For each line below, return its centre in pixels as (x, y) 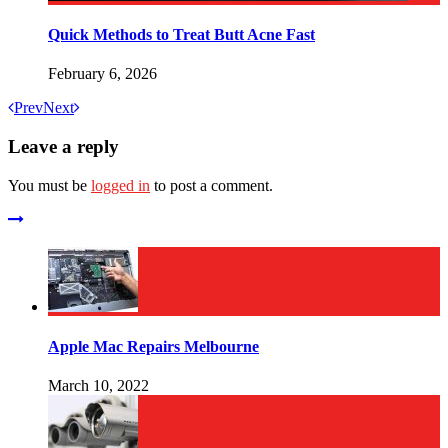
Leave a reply (63, 146)
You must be (49, 185)
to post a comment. (211, 185)
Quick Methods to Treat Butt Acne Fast (181, 35)
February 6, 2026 (102, 74)
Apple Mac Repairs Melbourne (153, 346)
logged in (120, 185)
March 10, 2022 (98, 385)
